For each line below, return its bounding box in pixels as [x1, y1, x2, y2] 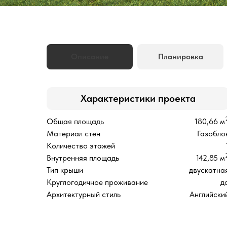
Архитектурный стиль [47, 190, 121, 199]
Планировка [158, 52, 203, 61]
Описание [71, 52, 108, 61]
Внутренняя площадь [47, 153, 119, 163]
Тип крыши [47, 165, 83, 175]
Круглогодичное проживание [47, 177, 148, 187]
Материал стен [47, 129, 100, 138]
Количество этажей [47, 141, 115, 150]
